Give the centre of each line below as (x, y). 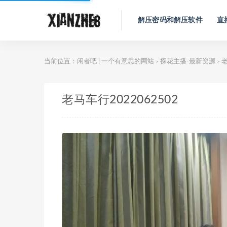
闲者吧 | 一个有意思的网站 (116, 62)
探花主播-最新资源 (188, 62)
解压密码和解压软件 (170, 20)
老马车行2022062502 (120, 100)
